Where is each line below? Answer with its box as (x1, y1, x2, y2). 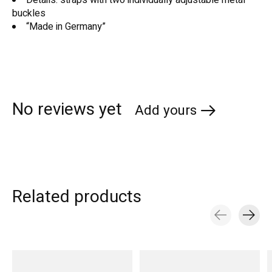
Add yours (134, 101, 197, 121)
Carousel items (12, 225, 76, 240)
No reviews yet (12, 97, 122, 123)
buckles (12, 5, 46, 21)
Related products (12, 184, 141, 209)
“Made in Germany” (26, 19, 106, 34)
